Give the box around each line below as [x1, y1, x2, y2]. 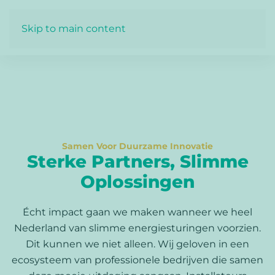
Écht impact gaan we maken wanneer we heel [23, 206, 252, 218]
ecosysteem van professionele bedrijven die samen [12, 254, 263, 266]
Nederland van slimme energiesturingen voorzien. [14, 222, 261, 234]
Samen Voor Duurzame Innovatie [62, 141, 213, 152]
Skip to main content [21, 23, 126, 34]
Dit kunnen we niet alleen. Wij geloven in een [26, 238, 249, 250]
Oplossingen [80, 171, 195, 192]
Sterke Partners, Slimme [26, 151, 249, 172]
